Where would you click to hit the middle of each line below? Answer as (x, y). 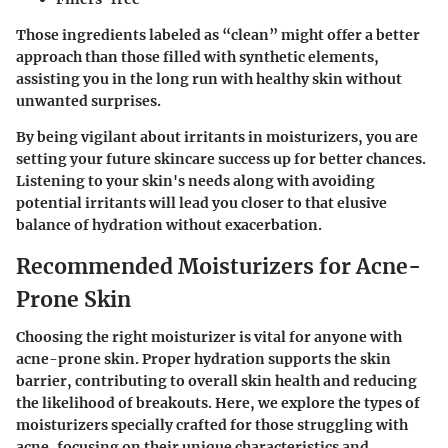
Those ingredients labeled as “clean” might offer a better (218, 34)
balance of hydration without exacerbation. (169, 224)
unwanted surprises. (88, 100)
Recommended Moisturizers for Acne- (218, 266)
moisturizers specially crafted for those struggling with (212, 425)
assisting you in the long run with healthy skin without (209, 78)
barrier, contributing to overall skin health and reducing (216, 381)
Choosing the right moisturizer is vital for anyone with (209, 337)
